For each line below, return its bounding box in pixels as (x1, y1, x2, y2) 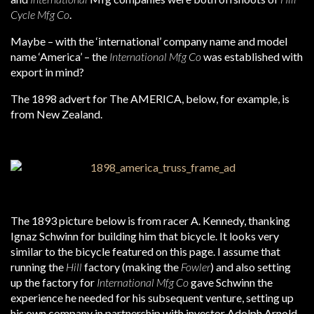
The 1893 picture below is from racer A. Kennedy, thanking (11, 214, 290, 227)
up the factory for (11, 275, 97, 289)
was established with (201, 50, 303, 63)
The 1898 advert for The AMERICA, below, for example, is (11, 92, 289, 105)
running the (11, 260, 66, 273)
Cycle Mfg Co (11, 8, 69, 21)
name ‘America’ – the (11, 50, 109, 63)
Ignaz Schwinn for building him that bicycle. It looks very (11, 229, 279, 243)
